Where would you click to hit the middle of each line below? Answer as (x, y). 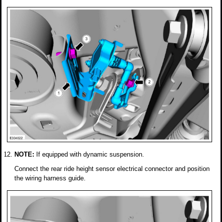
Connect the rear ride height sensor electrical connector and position (112, 168)
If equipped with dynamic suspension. (90, 154)
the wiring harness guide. (50, 178)
